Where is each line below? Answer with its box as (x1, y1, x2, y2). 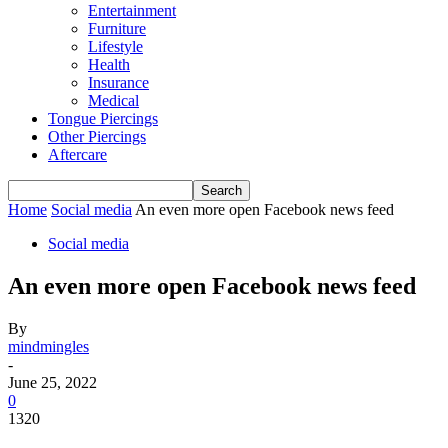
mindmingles (8, 337, 89, 355)
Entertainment (88, 2, 176, 19)
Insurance (88, 74, 149, 91)
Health (88, 56, 130, 73)
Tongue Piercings (48, 110, 158, 127)
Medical (88, 92, 139, 109)
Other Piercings (48, 128, 146, 145)
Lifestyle (88, 38, 143, 55)
